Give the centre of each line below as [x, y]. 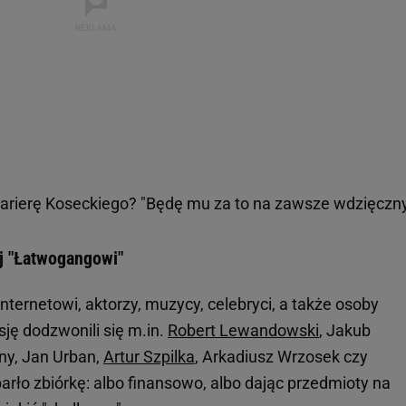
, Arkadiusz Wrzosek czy [281, 357]
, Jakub [345, 331]
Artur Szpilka [149, 357]
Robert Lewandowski [243, 331]
